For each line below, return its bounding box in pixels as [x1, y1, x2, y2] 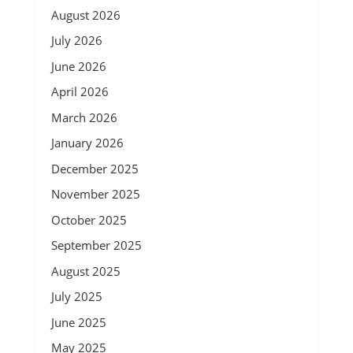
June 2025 [50, 314, 106, 330]
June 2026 [50, 58, 106, 74]
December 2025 [50, 160, 139, 176]
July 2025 [50, 288, 102, 304]
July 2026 [50, 32, 102, 48]
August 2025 [50, 262, 121, 279]
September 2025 [50, 237, 142, 253]
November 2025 [50, 186, 140, 202]
